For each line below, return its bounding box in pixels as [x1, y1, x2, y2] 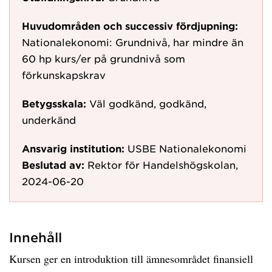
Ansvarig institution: [22, 142, 124, 154]
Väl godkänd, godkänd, [89, 97, 206, 109]
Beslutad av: [22, 158, 84, 171]
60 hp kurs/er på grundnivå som [22, 52, 185, 64]
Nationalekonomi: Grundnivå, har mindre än [22, 36, 243, 48]
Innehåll [9, 229, 62, 245]
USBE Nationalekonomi [127, 142, 246, 154]
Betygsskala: [22, 97, 86, 109]
